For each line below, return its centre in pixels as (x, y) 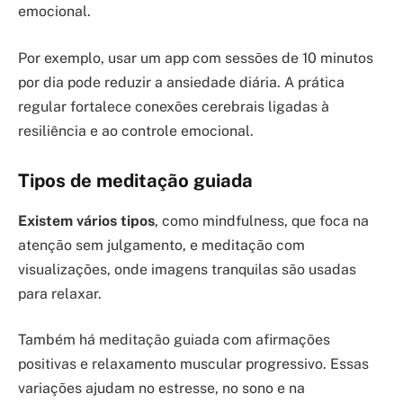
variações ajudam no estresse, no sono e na (161, 389)
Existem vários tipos (86, 220)
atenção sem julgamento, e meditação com (161, 245)
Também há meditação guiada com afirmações (174, 340)
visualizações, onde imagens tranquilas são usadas (187, 269)
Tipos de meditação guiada (135, 181)
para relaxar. (60, 293)
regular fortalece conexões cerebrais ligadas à (174, 106)
